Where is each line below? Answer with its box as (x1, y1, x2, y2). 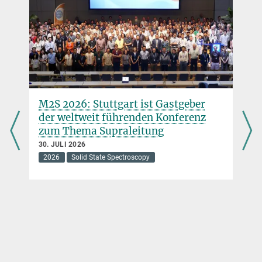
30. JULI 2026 (39, 140, 86, 149)
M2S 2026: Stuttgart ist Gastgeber (39, 97, 205, 111)
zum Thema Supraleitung (39, 124, 164, 137)
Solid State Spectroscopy (71, 153, 150, 161)
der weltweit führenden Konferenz (39, 111, 206, 124)
